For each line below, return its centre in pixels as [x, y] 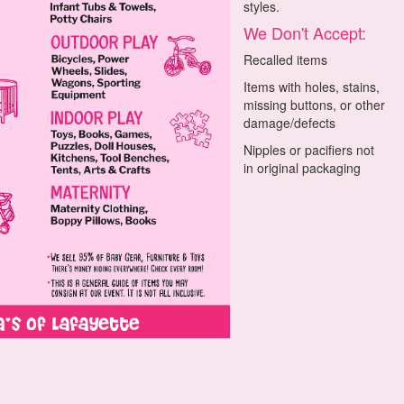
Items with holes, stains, [312, 87]
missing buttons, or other [315, 105]
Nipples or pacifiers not [309, 150]
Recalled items [286, 60]
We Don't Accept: [305, 32]
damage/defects [290, 123]
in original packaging [303, 168]
